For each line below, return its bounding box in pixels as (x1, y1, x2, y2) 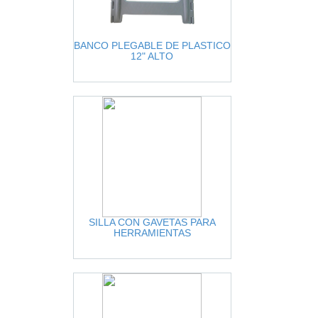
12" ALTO (131, 50, 173, 62)
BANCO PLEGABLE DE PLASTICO (73, 40, 231, 51)
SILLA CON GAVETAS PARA (88, 216, 216, 228)
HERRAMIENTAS (113, 227, 191, 238)
